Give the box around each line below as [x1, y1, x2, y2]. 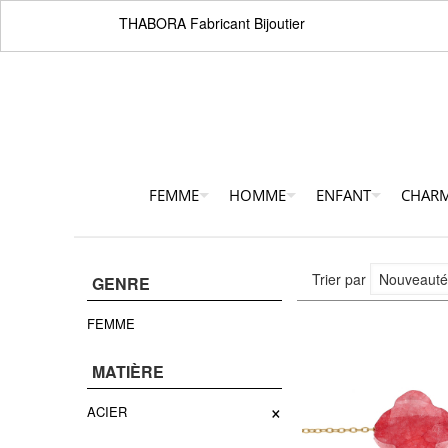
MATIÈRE [91, 360, 164, 384]
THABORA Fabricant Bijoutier [119, 13, 305, 33]
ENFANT [316, 185, 371, 206]
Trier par [311, 269, 370, 290]
